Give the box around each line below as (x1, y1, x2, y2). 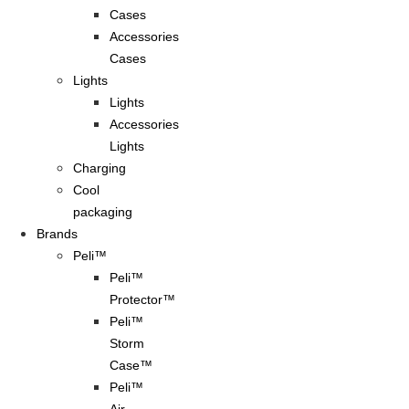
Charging (73, 161, 126, 176)
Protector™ (110, 292, 175, 308)
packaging (73, 204, 132, 220)
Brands (37, 226, 78, 242)
